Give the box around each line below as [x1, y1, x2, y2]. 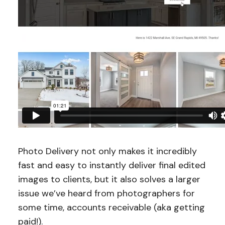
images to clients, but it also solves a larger [18, 173, 200, 185]
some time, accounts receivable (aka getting [18, 201, 205, 213]
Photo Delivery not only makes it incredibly [18, 145, 197, 157]
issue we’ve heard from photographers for [18, 187, 195, 199]
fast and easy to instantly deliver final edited [18, 159, 205, 171]
